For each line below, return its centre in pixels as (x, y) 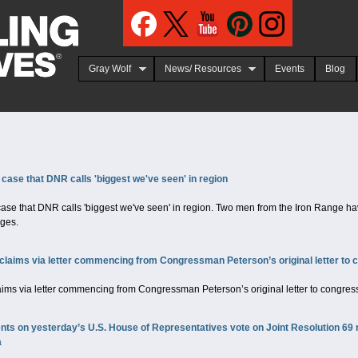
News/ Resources (203, 69)
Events (289, 69)
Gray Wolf (110, 69)
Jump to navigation (179, 8)
